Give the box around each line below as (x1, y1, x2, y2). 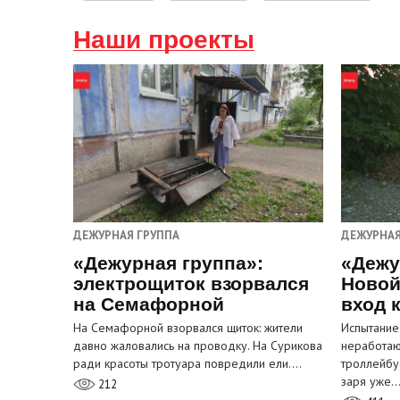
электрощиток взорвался (73, 273, 309, 295)
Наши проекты (73, 25, 254, 54)
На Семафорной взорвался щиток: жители (73, 320, 303, 337)
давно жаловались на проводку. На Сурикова (73, 337, 322, 354)
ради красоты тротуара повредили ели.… (73, 355, 302, 372)
